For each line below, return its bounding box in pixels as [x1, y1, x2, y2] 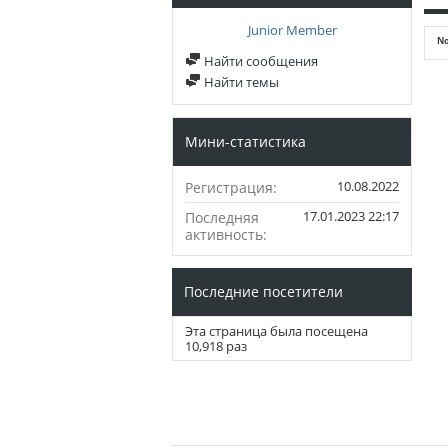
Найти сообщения [201, 52, 318, 70]
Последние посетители [184, 282, 343, 301]
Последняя [185, 208, 259, 227]
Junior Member [247, 21, 337, 39]
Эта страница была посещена [185, 322, 368, 340]
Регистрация [185, 178, 273, 197]
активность [185, 225, 263, 244]
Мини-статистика [185, 132, 306, 151]
